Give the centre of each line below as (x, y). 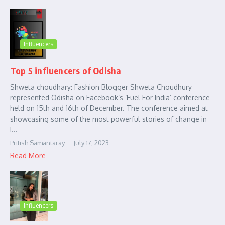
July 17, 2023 (91, 142)
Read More (28, 155)
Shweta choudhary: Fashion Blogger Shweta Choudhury (101, 87)
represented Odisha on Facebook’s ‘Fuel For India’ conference (110, 97)
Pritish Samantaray (37, 142)
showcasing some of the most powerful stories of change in (108, 119)
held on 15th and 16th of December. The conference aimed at (109, 108)
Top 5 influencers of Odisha (66, 70)
